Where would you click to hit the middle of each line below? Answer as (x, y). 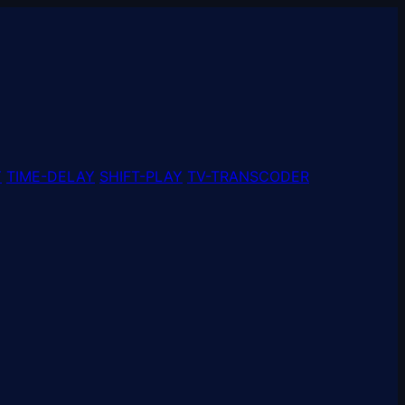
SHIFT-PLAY (141, 176)
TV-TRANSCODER (248, 176)
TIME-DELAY (51, 176)
